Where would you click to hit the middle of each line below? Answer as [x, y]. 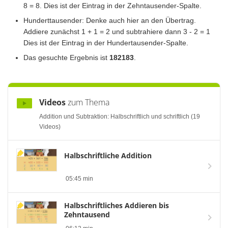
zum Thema [88, 103]
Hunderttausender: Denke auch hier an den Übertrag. [110, 21]
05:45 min [79, 179]
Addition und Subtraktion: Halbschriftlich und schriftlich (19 [120, 117]
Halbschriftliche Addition [108, 156]
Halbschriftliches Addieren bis [117, 206]
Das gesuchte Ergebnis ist [66, 58]
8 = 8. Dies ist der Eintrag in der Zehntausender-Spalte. [112, 6]
